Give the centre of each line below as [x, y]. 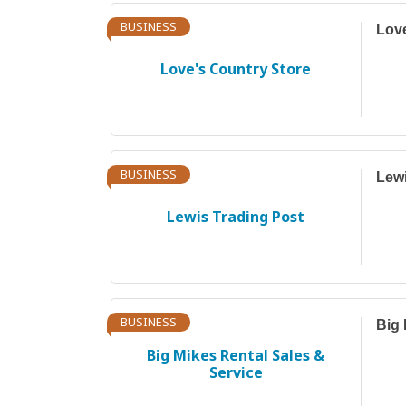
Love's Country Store [236, 68]
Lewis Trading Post [236, 216]
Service [236, 373]
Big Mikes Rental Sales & [236, 356]
